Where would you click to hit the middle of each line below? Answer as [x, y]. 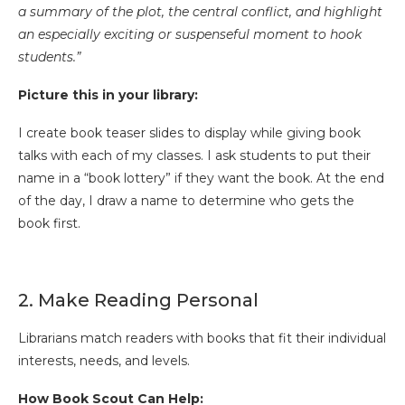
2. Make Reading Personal [138, 301]
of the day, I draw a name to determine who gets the [186, 201]
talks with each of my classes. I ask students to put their [194, 156]
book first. [51, 224]
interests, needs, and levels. [104, 361]
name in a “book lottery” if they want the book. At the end [201, 179]
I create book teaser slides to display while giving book [189, 133]
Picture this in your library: [108, 95]
